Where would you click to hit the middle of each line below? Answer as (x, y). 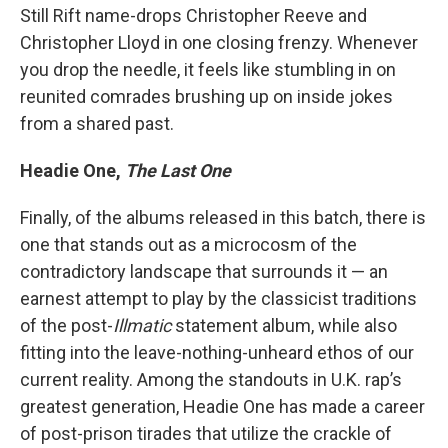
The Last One (178, 171)
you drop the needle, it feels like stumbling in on (208, 70)
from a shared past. (97, 124)
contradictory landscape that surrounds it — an (204, 272)
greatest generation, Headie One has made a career (222, 407)
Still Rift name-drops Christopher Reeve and (193, 16)
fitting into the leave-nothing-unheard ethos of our (217, 353)
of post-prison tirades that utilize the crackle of (206, 434)
